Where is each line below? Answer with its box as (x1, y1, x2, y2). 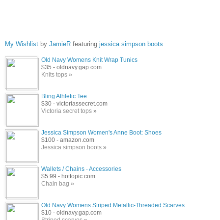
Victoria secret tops (41, 107, 92, 114)
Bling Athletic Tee (41, 92, 87, 100)
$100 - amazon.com (41, 136, 94, 143)
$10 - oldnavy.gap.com (41, 209, 102, 216)
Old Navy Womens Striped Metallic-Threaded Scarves (41, 201, 185, 209)
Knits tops (41, 71, 67, 78)
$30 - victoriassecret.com (41, 100, 108, 107)
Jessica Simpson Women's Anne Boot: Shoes (41, 129, 162, 136)
